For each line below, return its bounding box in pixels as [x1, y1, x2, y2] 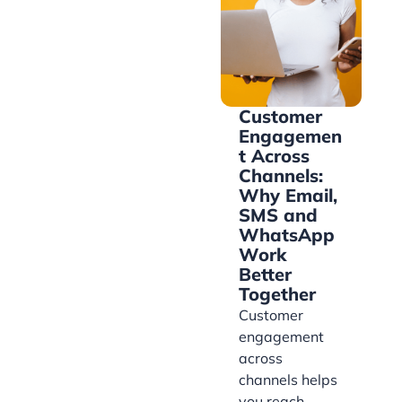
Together [239, 283, 316, 306]
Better [239, 263, 292, 286]
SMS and [239, 204, 318, 227]
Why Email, [239, 184, 337, 207]
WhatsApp [239, 223, 335, 247]
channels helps [239, 371, 337, 389]
